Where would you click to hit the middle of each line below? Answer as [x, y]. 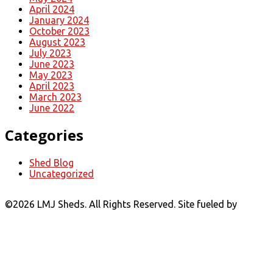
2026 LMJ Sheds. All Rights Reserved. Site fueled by [126, 204]
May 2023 [51, 75]
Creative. [24, 215]
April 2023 [52, 86]
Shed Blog [51, 162]
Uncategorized [62, 173]
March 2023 [55, 97]
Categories [44, 135]
